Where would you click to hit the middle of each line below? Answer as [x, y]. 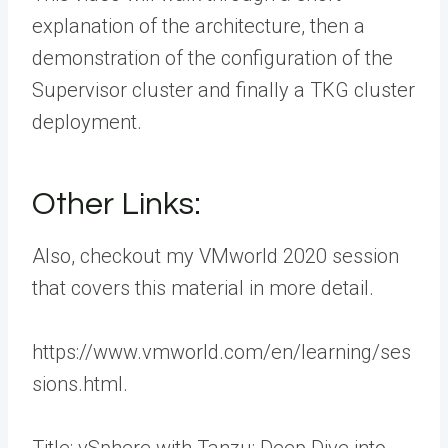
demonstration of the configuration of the [212, 58]
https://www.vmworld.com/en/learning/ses [221, 352]
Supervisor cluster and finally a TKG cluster [223, 90]
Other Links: [116, 205]
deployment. [87, 122]
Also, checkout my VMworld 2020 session [215, 256]
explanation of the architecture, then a [198, 26]
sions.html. [80, 384]
